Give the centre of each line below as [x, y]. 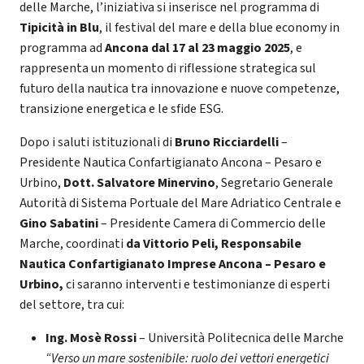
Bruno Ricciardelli [227, 142]
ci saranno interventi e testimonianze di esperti [198, 284]
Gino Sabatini [59, 223]
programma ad [62, 48]
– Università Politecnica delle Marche [240, 338]
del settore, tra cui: [72, 304]
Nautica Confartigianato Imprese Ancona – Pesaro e [173, 264]
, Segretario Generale [274, 182]
